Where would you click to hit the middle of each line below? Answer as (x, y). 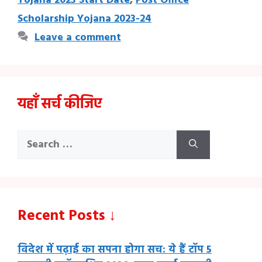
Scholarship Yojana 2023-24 (85, 19)
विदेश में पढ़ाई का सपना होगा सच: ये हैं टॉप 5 (115, 250)
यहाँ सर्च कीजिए (60, 105)
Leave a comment (77, 38)
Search (33, 138)
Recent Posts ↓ (67, 216)
